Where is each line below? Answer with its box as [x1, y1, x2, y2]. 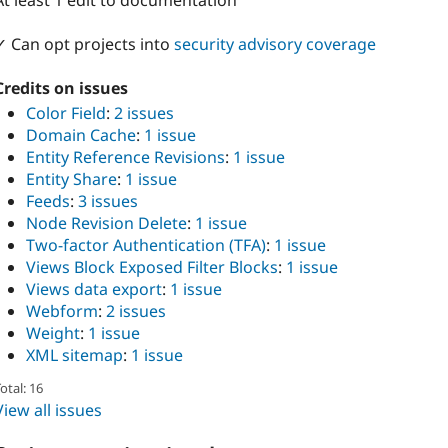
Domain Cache [26, 124, 136, 147]
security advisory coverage [174, 33, 376, 56]
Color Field [26, 102, 106, 125]
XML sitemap [26, 344, 123, 367]
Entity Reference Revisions [26, 146, 225, 169]
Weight [26, 322, 80, 345]
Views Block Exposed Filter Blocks [26, 256, 278, 279]
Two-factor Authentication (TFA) [26, 234, 266, 257]
